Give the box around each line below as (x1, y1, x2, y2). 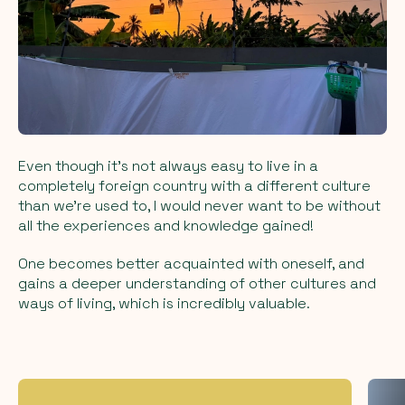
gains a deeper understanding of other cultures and (18, 273, 376, 293)
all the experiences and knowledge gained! (18, 215, 314, 235)
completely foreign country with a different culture (18, 175, 371, 195)
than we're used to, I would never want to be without (18, 195, 381, 215)
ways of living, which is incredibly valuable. (18, 293, 310, 313)
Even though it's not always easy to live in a (18, 155, 318, 175)
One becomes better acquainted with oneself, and (18, 253, 364, 273)
